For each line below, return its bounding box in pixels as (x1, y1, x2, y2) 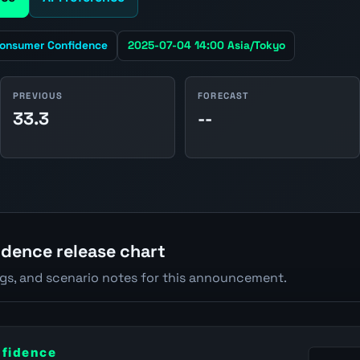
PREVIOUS (13, 89, 63, 101)
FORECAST (198, 89, 250, 101)
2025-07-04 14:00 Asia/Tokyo (127, 38, 285, 53)
